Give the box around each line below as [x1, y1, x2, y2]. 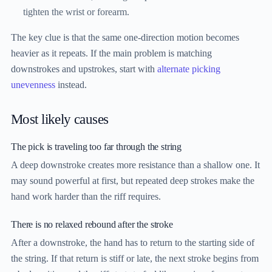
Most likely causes [11, 111, 109, 127]
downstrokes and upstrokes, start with [11, 64, 157, 75]
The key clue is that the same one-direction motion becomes [11, 32, 239, 43]
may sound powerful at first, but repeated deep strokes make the [11, 175, 254, 186]
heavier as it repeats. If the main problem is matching [11, 48, 212, 59]
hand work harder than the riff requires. [11, 191, 161, 202]
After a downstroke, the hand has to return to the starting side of [11, 237, 254, 248]
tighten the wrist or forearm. [23, 7, 129, 18]
